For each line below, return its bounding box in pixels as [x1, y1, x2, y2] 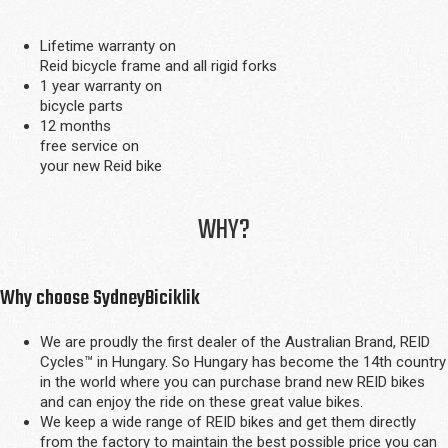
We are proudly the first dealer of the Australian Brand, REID [40, 332, 430, 351]
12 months [40, 116, 111, 135]
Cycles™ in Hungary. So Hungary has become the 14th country [40, 352, 446, 371]
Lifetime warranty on [40, 36, 176, 55]
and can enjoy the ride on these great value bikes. [40, 392, 363, 411]
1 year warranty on [40, 76, 162, 95]
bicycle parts [40, 96, 123, 115]
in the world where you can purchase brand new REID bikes [40, 372, 425, 391]
